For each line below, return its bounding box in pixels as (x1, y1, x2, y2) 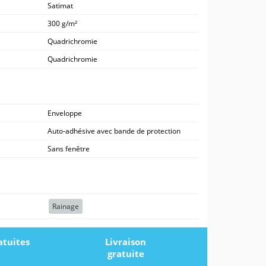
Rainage (52, 201, 79, 211)
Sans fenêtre (47, 143, 90, 154)
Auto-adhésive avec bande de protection (47, 125, 180, 136)
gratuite (107, 247, 144, 259)
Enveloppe (47, 107, 82, 118)
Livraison (105, 235, 147, 248)
